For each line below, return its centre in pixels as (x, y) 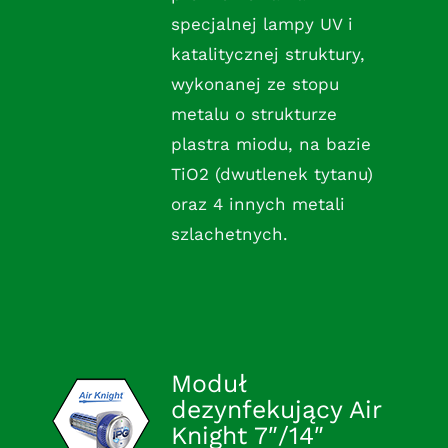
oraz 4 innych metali (257, 204)
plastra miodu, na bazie (270, 144)
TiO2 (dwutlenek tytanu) (271, 174)
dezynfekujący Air (275, 410)
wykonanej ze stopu (254, 84)
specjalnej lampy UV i (261, 24)
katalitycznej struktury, (267, 54)
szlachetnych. (229, 234)
